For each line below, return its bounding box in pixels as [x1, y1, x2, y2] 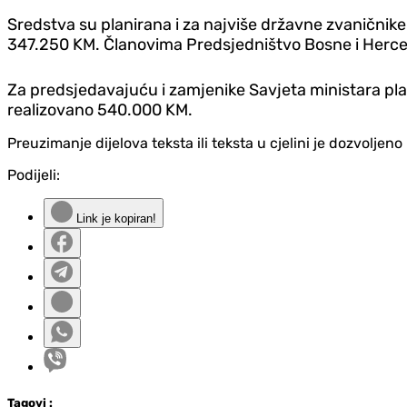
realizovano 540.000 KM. [7, 99, 193, 120]
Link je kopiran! [73, 211, 156, 225]
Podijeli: [7, 165, 60, 184]
